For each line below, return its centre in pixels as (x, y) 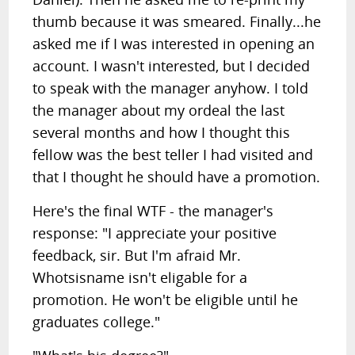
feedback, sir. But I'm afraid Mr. (137, 255)
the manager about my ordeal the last (159, 110)
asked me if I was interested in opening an (174, 44)
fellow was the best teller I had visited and (173, 155)
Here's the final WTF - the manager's (153, 211)
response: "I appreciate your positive (155, 233)
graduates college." (97, 322)
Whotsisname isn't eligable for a (140, 277)
